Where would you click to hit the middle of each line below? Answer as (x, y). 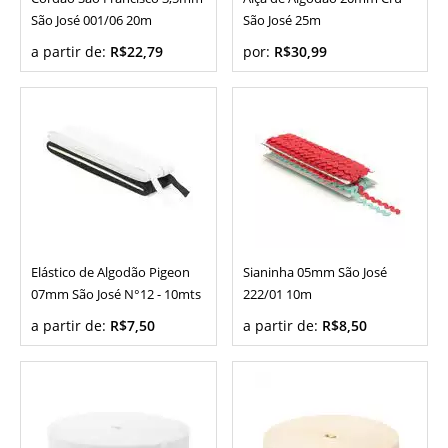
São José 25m (281, 21)
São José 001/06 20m (91, 21)
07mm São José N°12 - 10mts (116, 295)
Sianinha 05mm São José (314, 273)
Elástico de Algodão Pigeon (110, 273)
